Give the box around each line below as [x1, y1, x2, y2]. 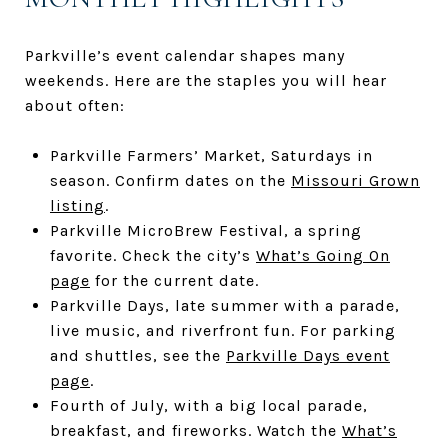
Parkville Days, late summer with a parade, [49, 295, 400, 315]
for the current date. [89, 270, 259, 290]
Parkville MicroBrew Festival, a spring [49, 220, 362, 240]
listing [49, 195, 105, 215]
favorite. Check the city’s [49, 245, 256, 265]
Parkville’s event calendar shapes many [25, 45, 345, 65]
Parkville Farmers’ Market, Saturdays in [49, 145, 373, 165]
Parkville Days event [225, 345, 390, 365]
